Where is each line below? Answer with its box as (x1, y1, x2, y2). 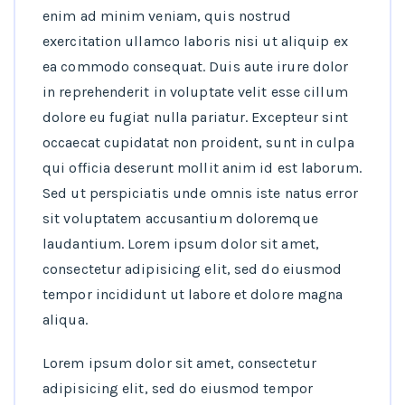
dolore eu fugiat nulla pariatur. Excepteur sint (42, 108, 348, 127)
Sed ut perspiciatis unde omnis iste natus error (42, 184, 358, 202)
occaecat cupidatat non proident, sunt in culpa (42, 134, 354, 152)
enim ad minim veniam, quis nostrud (42, 7, 292, 25)
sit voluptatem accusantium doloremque (42, 210, 318, 228)
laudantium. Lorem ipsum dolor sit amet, (42, 235, 319, 253)
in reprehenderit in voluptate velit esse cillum (42, 83, 348, 101)
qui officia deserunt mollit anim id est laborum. (42, 159, 362, 177)
